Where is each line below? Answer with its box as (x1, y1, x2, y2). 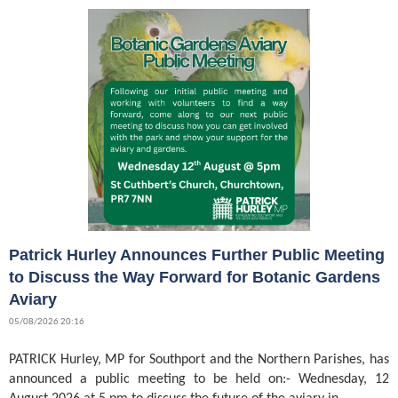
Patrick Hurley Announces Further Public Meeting (9, 246, 385, 265)
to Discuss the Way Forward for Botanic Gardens (9, 268, 380, 287)
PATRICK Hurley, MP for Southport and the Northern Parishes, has (9, 353, 389, 368)
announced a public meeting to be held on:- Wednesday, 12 (9, 372, 389, 387)
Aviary (9, 291, 57, 309)
